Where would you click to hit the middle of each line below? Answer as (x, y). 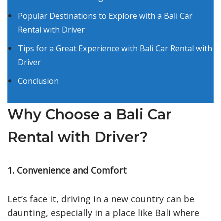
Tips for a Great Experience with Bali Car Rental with (115, 48)
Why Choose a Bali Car (90, 114)
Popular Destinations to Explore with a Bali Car (105, 16)
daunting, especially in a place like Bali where (103, 212)
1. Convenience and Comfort (67, 170)
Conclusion (38, 81)
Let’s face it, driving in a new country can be (101, 199)
